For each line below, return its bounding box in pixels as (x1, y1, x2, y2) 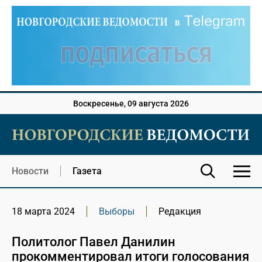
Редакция (158, 206, 201, 218)
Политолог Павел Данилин (12, 235, 175, 250)
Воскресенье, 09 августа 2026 (73, 99, 189, 109)
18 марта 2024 (12, 206, 75, 218)
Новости (12, 166, 49, 177)
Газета (73, 166, 102, 177)
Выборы (99, 206, 135, 218)
